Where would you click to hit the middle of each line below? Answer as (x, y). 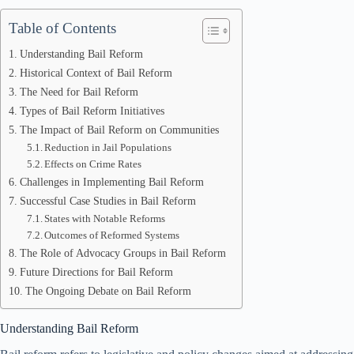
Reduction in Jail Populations (108, 147)
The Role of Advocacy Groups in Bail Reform (122, 253)
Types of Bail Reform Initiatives (92, 111)
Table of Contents (62, 28)
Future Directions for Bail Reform (96, 272)
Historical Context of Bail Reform (96, 73)
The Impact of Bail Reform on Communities (119, 130)
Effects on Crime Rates (93, 164)
